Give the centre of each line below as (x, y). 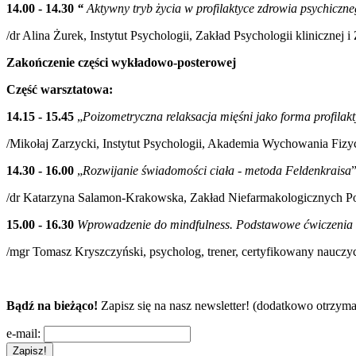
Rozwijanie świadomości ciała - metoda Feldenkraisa (217, 170)
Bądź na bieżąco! (52, 305)
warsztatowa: (77, 89)
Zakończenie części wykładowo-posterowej (121, 62)
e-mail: (23, 333)
